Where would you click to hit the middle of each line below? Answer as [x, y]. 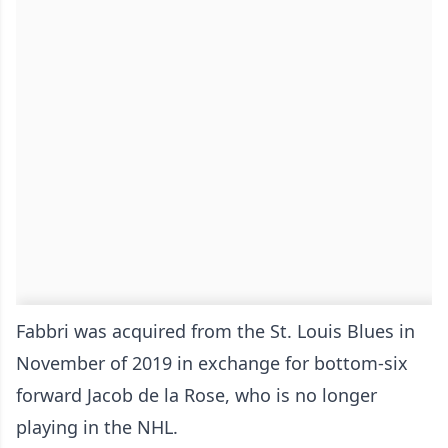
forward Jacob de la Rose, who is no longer [196, 395]
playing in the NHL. [99, 427]
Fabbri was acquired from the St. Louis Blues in [215, 331]
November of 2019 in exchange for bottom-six [212, 363]
